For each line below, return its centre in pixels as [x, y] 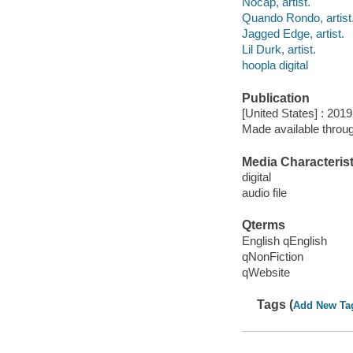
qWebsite [266, 272]
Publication [275, 98]
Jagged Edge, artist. [293, 34]
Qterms [263, 225]
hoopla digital [275, 65]
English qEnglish [284, 240]
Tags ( [275, 305]
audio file [264, 193]
